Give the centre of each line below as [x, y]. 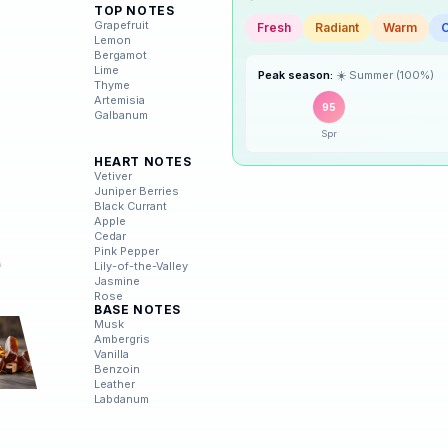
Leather [114, 384]
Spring [279, 25]
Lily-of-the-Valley [141, 266]
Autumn [282, 125]
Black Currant [130, 206]
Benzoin [117, 369]
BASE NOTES [137, 309]
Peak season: [295, 88]
